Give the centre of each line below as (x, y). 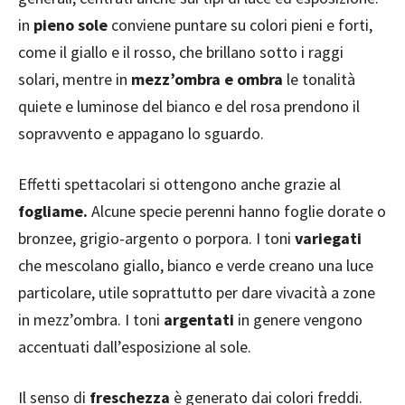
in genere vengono (298, 320)
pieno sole (71, 25)
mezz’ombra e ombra (207, 80)
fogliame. (53, 212)
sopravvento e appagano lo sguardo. (141, 134)
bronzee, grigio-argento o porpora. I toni (156, 239)
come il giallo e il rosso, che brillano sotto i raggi (181, 52)
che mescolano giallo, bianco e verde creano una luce (196, 266)
